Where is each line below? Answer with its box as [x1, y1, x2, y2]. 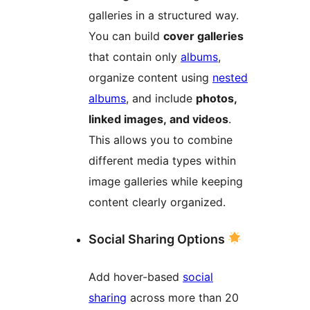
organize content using [89, 70, 212, 84]
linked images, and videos [89, 111, 228, 126]
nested [212, 70, 248, 84]
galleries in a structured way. [89, 8, 239, 22]
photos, [196, 91, 237, 105]
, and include [126, 91, 196, 105]
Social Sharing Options [89, 231, 228, 246]
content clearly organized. [89, 194, 226, 209]
